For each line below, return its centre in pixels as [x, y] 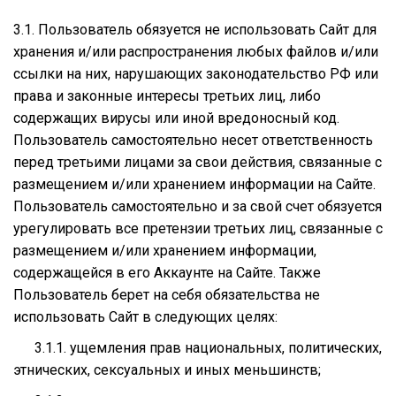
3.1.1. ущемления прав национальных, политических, [198, 347]
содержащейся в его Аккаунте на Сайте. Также [167, 272]
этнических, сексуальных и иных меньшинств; [167, 369]
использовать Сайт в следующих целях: [145, 316]
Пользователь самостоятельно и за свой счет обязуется [198, 206]
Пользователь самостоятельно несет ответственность [193, 140]
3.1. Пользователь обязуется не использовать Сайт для [195, 29]
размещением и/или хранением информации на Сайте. [194, 184]
